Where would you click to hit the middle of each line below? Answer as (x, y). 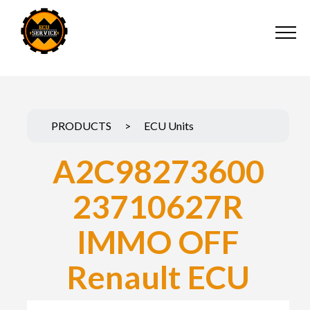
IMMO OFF (158, 241)
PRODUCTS (81, 126)
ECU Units (169, 126)
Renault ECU (158, 277)
